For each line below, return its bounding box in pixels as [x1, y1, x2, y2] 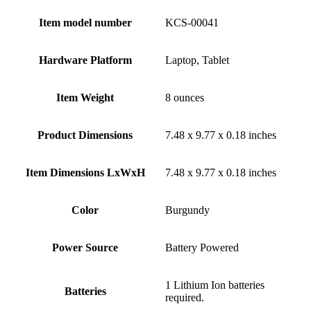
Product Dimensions [37, 129, 133, 142]
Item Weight [56, 92, 114, 104]
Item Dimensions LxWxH [25, 167, 145, 179]
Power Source [52, 242, 118, 254]
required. [165, 292, 204, 304]
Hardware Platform [38, 54, 132, 67]
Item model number [38, 17, 132, 29]
